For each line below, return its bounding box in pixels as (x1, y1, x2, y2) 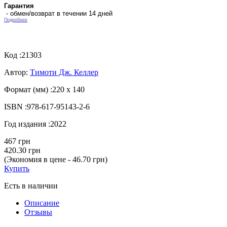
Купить (4, 164, 29, 173)
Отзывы (24, 207, 52, 216)
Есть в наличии (4, 181, 58, 190)
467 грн (4, 136, 30, 145)
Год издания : (4, 119, 50, 128)
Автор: (4, 67, 30, 77)
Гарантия (4, 2, 34, 10)
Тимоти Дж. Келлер (30, 67, 98, 77)
